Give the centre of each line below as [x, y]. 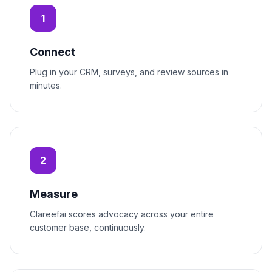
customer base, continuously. [88, 228]
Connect [53, 52]
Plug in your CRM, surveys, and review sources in [129, 72]
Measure [54, 194]
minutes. [46, 86]
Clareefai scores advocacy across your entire [122, 214]
